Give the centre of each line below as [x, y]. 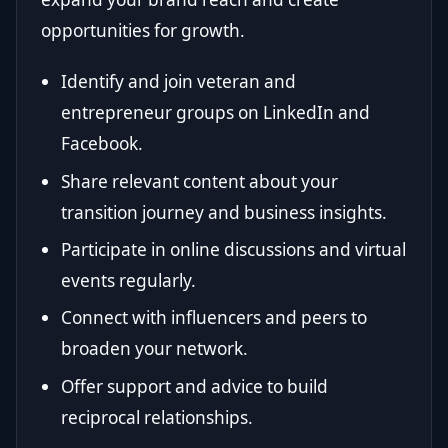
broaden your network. [154, 349]
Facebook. [102, 144]
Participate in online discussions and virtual [233, 249]
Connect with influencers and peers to [214, 318]
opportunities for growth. [143, 31]
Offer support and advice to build [194, 386]
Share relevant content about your [199, 181]
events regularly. [128, 280]
